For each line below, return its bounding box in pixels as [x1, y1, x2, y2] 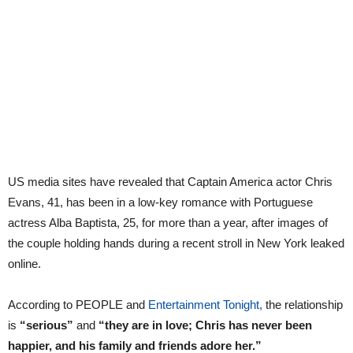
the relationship [262, 297, 343, 311]
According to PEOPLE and [8, 297, 148, 311]
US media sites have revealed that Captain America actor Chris [8, 174, 333, 188]
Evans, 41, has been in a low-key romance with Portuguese [8, 195, 313, 209]
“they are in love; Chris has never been [98, 318, 312, 332]
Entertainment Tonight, [148, 297, 262, 311]
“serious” [20, 318, 73, 332]
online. [8, 256, 41, 270]
